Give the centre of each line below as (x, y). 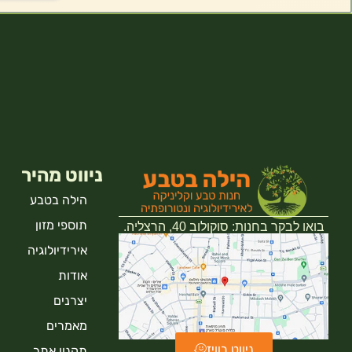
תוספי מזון (62, 225)
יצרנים (71, 300)
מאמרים (67, 325)
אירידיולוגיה (58, 250)
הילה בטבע (59, 200)
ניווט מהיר (62, 175)
